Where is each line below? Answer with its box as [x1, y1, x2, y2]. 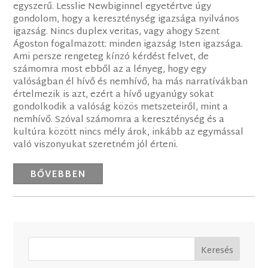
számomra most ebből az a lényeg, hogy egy [13, 62, 207, 78]
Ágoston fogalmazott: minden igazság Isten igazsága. [13, 36, 243, 53]
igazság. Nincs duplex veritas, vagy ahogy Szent [13, 24, 220, 41]
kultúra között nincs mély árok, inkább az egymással [13, 124, 244, 141]
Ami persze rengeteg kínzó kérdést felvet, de [13, 49, 209, 66]
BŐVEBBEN [30, 167, 87, 184]
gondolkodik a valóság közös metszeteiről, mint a [13, 99, 229, 116]
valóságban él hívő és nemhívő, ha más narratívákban [13, 74, 248, 91]
